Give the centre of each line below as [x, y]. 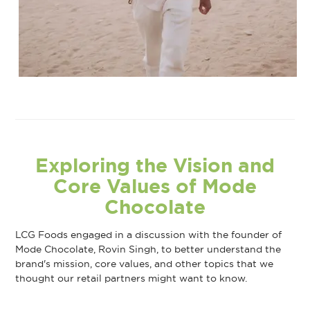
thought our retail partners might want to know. [131, 278]
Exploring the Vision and [155, 165]
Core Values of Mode [155, 186]
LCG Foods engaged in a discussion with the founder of [149, 234]
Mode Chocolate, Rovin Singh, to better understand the [148, 249]
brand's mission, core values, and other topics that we [145, 263]
